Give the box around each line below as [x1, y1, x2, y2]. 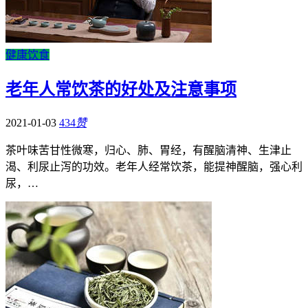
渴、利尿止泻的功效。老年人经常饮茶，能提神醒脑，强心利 [5, 161, 302, 173]
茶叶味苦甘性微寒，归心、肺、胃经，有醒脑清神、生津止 [5, 144, 291, 157]
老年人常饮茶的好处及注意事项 [5, 80, 236, 99]
